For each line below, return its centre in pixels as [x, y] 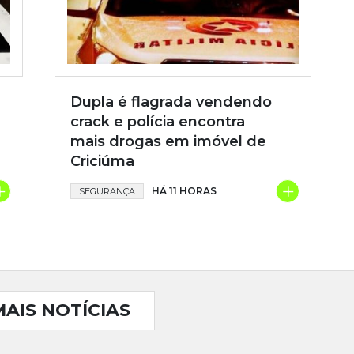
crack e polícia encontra [158, 122]
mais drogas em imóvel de [168, 142]
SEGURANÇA [107, 192]
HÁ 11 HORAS [184, 191]
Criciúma [102, 162]
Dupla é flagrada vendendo [171, 102]
